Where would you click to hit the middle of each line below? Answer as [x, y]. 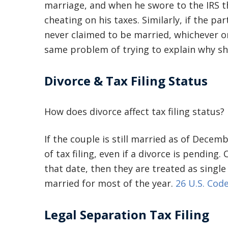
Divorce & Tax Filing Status [126, 81]
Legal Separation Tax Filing [127, 215]
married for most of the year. [110, 183]
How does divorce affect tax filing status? [134, 111]
